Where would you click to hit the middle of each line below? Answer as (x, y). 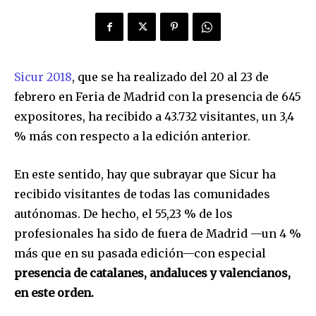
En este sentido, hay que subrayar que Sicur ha (145, 175)
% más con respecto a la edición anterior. (132, 136)
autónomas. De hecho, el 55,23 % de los (123, 214)
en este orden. (54, 293)
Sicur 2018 (43, 77)
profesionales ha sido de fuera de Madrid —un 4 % (158, 234)
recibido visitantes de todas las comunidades (142, 194)
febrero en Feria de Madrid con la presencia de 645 (158, 97)
